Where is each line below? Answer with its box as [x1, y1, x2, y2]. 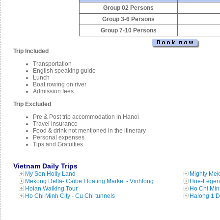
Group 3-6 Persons [102, 16, 155, 23]
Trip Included [13, 48, 49, 55]
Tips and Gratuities [33, 141, 83, 148]
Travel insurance [33, 120, 78, 127]
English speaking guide [33, 67, 96, 74]
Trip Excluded [13, 101, 51, 108]
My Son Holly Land [25, 170, 76, 177]
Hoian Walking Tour [25, 185, 78, 192]
